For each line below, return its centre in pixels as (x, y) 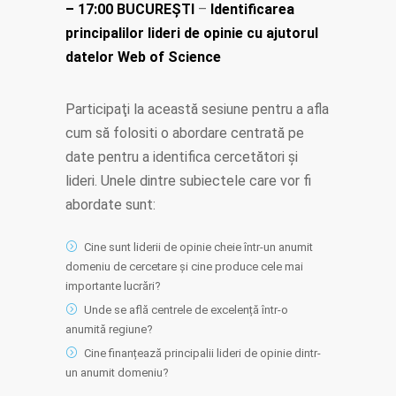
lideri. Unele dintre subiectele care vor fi (188, 181)
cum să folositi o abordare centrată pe (185, 133)
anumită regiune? (109, 330)
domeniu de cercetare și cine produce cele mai (184, 267)
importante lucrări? (113, 286)
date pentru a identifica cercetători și (182, 157)
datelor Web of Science (143, 57)
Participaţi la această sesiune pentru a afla (197, 110)
